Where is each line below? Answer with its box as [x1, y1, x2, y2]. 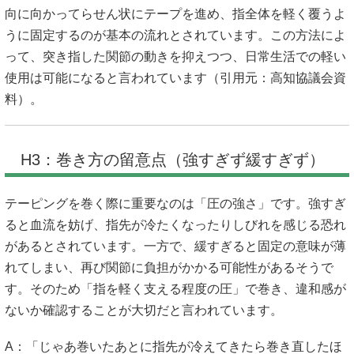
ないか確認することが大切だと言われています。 [5, 303, 283, 318]
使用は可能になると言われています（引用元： [5, 70, 270, 85]
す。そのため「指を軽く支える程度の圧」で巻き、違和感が [5, 282, 346, 296]
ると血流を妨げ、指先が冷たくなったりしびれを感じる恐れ [5, 218, 346, 232]
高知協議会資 [270, 70, 346, 85]
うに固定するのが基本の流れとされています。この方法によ [5, 28, 346, 42]
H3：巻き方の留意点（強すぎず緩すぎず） [21, 151, 325, 169]
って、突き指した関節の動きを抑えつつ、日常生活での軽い [5, 49, 346, 63]
